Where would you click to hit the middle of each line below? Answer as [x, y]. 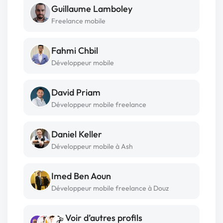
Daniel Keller [77, 134]
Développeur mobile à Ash [92, 146]
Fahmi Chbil [75, 51]
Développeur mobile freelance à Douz [110, 188]
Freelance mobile [78, 21]
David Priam [76, 92]
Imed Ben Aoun [81, 176]
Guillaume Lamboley [92, 9]
